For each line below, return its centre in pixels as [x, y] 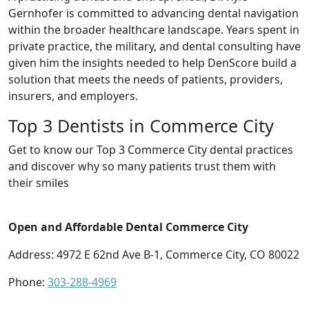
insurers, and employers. [73, 96]
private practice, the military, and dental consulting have [154, 46]
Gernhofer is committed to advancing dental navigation [153, 13]
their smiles [39, 182]
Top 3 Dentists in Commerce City [141, 125]
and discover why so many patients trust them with [142, 166]
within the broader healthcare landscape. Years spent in [154, 29]
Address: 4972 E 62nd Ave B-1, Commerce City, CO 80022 [154, 254]
